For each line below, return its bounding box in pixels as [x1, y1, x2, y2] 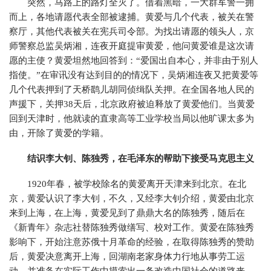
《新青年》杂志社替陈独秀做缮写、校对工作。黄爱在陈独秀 [9, 223, 254, 232]
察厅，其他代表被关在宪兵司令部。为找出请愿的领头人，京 [9, 27, 254, 36]
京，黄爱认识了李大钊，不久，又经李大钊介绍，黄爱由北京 [9, 194, 254, 203]
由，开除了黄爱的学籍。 [9, 128, 109, 138]
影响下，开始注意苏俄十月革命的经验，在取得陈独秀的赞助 [9, 237, 254, 247]
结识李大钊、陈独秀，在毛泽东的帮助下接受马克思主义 [27, 154, 254, 163]
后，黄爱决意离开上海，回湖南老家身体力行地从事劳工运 [9, 252, 245, 261]
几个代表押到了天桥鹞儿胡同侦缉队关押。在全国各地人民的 [9, 85, 254, 94]
